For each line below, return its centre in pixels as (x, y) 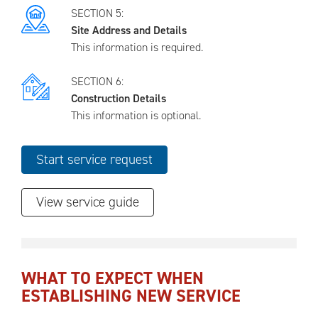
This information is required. (137, 47)
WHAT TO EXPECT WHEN (113, 278)
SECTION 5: (97, 13)
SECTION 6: (97, 81)
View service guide (88, 202)
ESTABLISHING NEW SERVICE (131, 296)
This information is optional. (136, 115)
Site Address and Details (129, 30)
